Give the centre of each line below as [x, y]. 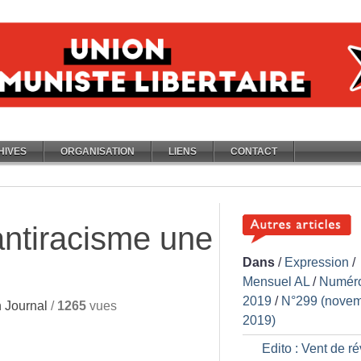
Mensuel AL [276, 282]
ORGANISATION [98, 151]
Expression [317, 262]
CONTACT [254, 151]
